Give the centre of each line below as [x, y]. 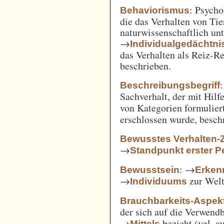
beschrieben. [146, 65]
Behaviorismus [155, 10]
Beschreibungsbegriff [170, 85]
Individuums [159, 181]
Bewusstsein [150, 169]
